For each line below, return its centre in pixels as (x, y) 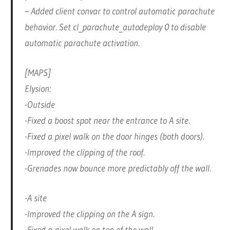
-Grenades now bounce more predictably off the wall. (118, 169)
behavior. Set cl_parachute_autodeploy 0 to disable (115, 27)
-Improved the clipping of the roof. (84, 153)
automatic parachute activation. (82, 43)
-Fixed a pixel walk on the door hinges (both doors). (114, 137)
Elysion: (38, 89)
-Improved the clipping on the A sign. (89, 214)
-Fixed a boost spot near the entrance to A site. (107, 121)
